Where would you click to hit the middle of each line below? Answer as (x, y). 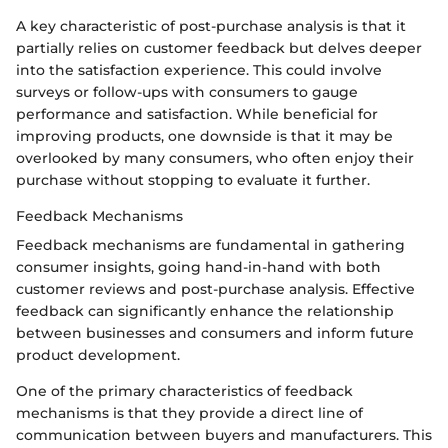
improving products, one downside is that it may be (204, 135)
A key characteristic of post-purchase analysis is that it (211, 25)
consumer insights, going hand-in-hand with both (198, 266)
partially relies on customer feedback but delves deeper (219, 47)
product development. (98, 354)
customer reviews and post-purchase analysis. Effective (215, 288)
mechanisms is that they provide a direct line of (189, 412)
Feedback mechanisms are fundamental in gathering (210, 244)
